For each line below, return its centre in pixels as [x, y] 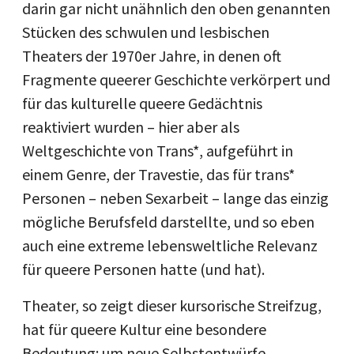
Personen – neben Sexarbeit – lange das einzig [175, 198]
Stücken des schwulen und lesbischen [146, 32]
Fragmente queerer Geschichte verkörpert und [176, 79]
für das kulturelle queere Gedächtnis [142, 103]
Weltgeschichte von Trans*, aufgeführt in [158, 150]
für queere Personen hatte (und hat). [143, 269]
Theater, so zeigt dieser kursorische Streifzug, [172, 305]
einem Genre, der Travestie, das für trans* [158, 174]
